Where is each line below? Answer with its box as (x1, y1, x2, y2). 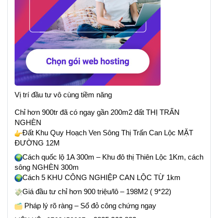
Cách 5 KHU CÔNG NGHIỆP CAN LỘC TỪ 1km (22, 173, 181, 182)
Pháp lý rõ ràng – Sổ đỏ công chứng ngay (22, 201, 156, 210)
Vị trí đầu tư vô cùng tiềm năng (15, 90, 112, 99)
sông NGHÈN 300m (15, 163, 79, 171)
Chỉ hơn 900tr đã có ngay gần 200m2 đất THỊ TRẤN (15, 108, 180, 116)
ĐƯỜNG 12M (15, 138, 60, 147)
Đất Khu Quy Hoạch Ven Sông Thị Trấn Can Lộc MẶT (22, 128, 193, 137)
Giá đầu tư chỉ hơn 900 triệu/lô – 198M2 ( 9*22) (22, 187, 171, 196)
